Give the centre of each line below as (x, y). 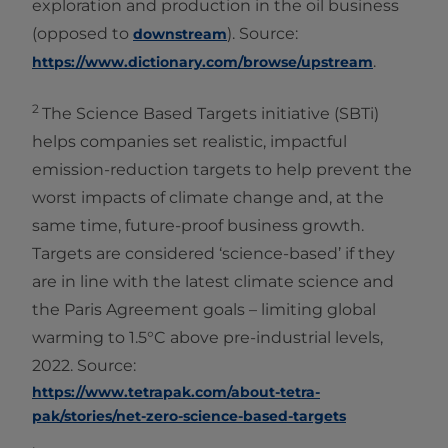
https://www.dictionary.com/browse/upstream (202, 61)
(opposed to (82, 33)
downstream (180, 33)
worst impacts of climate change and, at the (208, 197)
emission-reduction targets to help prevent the (222, 169)
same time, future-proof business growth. (198, 225)
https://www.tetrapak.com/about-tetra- (176, 391)
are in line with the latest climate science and (213, 281)
